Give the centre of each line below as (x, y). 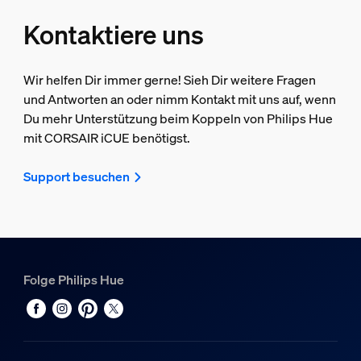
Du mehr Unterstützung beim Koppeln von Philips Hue (178, 119)
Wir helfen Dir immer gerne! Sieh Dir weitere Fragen (169, 80)
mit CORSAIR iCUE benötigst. (106, 138)
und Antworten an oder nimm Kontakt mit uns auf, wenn (179, 100)
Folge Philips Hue (73, 280)
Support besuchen (76, 177)
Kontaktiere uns (113, 35)
